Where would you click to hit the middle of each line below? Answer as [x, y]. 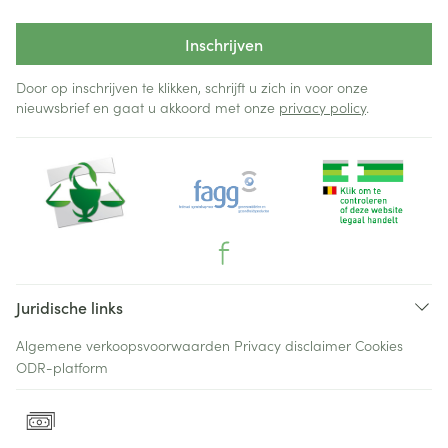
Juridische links [69, 307]
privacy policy [322, 107]
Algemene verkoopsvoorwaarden [123, 345]
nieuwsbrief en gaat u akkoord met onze [147, 107]
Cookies [379, 345]
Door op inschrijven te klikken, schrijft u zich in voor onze [192, 87]
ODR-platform [62, 367]
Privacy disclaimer [292, 345]
